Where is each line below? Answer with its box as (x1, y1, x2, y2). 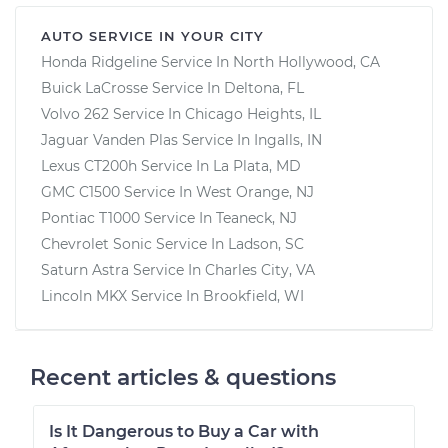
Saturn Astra (41, 260, 129, 279)
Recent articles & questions (30, 363, 336, 391)
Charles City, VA (205, 260, 315, 279)
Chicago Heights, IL (185, 104, 321, 123)
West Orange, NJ (196, 182, 314, 201)
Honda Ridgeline (41, 52, 157, 71)
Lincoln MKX (41, 286, 127, 305)
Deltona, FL (224, 78, 304, 97)
